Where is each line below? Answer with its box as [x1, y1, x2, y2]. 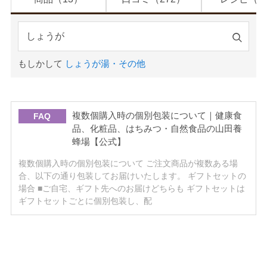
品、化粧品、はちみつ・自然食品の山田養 [72, 123, 242, 133]
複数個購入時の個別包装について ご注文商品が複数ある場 [18, 159, 238, 168]
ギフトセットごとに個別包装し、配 [18, 196, 152, 206]
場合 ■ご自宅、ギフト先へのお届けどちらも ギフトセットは [18, 184, 245, 193]
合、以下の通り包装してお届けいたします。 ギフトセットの [18, 171, 246, 181]
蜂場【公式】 [72, 136, 126, 147]
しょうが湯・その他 [64, 58, 145, 69]
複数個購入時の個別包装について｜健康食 [72, 110, 242, 120]
